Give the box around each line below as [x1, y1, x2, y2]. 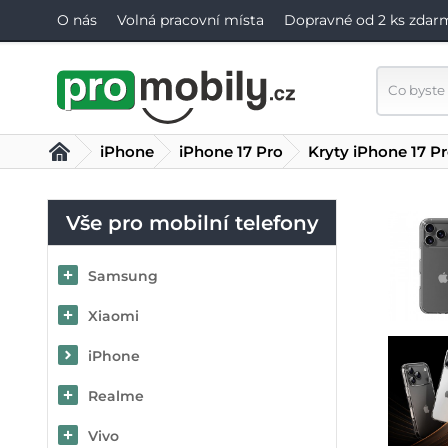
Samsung [88, 267, 158, 285]
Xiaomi [88, 307, 139, 325]
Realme [88, 387, 144, 405]
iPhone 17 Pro [179, 142, 283, 161]
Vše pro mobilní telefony [65, 211, 319, 235]
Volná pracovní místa [117, 11, 264, 29]
